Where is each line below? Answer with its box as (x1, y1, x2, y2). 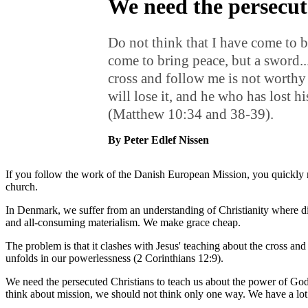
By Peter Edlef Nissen (108, 134, 209, 146)
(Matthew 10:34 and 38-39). (108, 106, 277, 123)
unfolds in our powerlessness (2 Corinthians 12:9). (5, 252, 229, 265)
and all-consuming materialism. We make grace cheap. (5, 217, 246, 229)
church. (5, 181, 43, 193)
